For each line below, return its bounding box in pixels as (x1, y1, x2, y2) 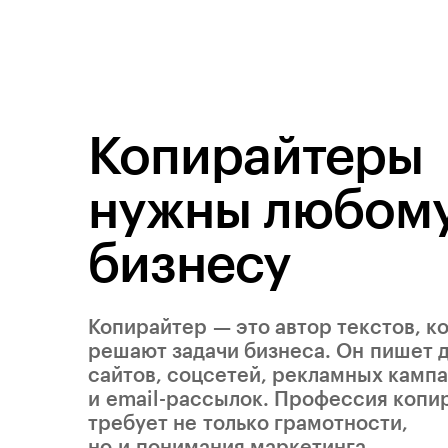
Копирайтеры (88, 131, 423, 183)
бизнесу (88, 239, 291, 291)
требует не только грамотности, (88, 414, 408, 434)
